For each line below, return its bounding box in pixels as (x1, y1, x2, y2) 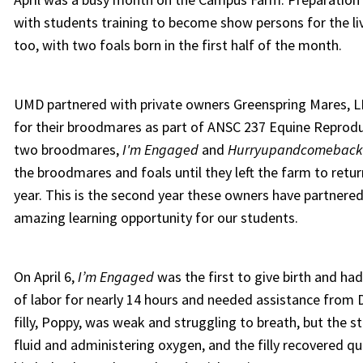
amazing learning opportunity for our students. (13, 208, 298, 227)
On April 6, (13, 267, 78, 286)
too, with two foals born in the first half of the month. (13, 36, 342, 54)
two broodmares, (13, 140, 122, 159)
